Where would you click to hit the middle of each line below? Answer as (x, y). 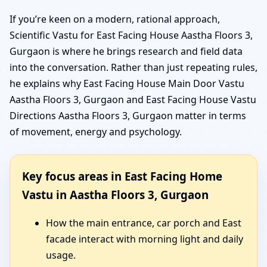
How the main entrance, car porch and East (144, 223)
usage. (61, 255)
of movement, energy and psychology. (96, 132)
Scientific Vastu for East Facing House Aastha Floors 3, (131, 35)
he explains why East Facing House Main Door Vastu (127, 84)
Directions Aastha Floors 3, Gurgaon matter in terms (128, 116)
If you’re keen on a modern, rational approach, (115, 19)
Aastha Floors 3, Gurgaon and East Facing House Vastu (133, 100)
